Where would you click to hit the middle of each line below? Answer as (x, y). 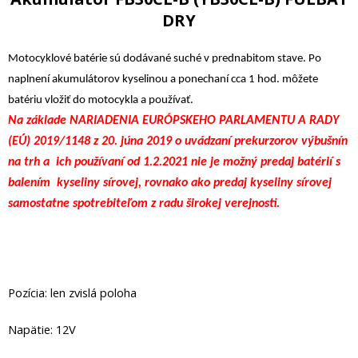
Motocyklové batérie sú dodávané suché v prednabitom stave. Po (165, 59)
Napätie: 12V (42, 330)
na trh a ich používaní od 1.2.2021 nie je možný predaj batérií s (174, 162)
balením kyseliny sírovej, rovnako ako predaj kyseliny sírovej (170, 183)
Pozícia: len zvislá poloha (72, 292)
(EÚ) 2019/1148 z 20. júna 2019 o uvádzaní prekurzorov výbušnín (178, 141)
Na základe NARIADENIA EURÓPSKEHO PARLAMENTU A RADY (173, 121)
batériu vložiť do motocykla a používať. (101, 100)
